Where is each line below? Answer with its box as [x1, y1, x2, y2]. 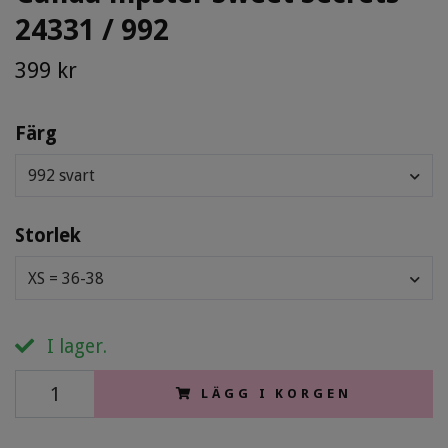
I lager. [42, 334, 107, 358]
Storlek [15, 224, 81, 248]
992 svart [28, 165, 95, 185]
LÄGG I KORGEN [201, 385, 352, 401]
